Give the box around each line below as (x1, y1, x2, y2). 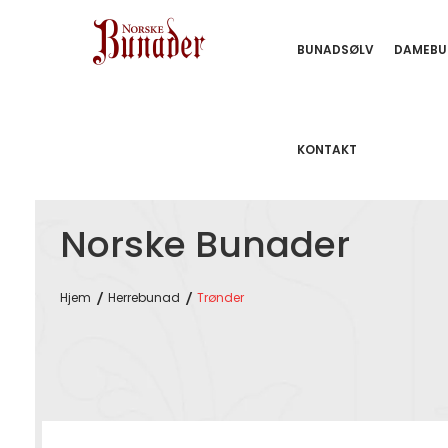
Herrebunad (108, 289, 180, 306)
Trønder (197, 289, 244, 306)
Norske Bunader (60, 219, 350, 270)
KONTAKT (297, 141, 357, 158)
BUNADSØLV (297, 41, 374, 58)
